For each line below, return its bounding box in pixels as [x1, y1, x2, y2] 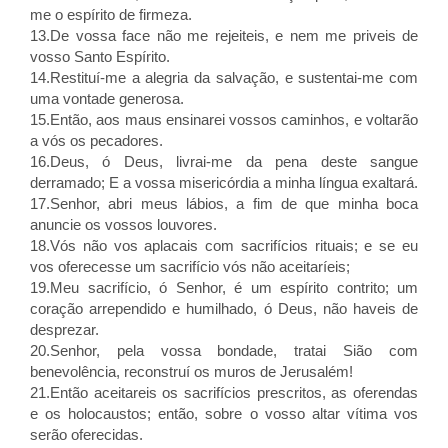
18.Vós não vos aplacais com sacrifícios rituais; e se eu [30, 237, 418, 254]
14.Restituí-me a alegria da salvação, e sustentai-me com [30, 69, 418, 86]
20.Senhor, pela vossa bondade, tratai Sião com [30, 342, 418, 359]
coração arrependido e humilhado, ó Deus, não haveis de [30, 300, 418, 317]
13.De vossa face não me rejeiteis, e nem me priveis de [30, 27, 418, 44]
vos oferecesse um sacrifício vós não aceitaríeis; [30, 258, 350, 275]
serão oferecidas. [30, 426, 143, 443]
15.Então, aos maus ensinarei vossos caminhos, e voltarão [30, 111, 418, 128]
